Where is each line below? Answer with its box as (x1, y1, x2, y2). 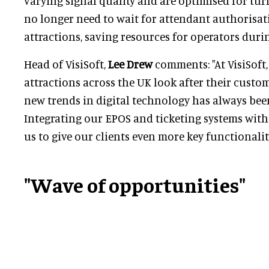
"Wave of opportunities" (24, 172, 246, 198)
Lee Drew (106, 57, 153, 71)
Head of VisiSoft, (24, 57, 106, 71)
